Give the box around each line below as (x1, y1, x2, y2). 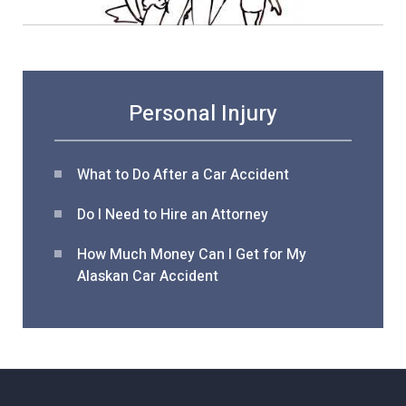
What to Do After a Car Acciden (77, 163, 284, 186)
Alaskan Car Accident (77, 265, 218, 287)
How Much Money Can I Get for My (77, 243, 306, 266)
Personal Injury (129, 97, 277, 130)
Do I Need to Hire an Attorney (77, 203, 268, 226)
